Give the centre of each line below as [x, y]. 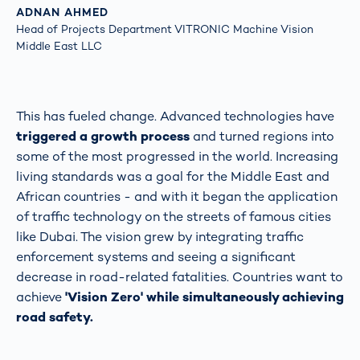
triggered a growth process [103, 136]
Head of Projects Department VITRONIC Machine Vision [165, 29]
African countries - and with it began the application [177, 196]
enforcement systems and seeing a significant [156, 256]
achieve [41, 297]
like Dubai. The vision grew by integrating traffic [160, 236]
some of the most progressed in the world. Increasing [177, 156]
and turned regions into [262, 136]
